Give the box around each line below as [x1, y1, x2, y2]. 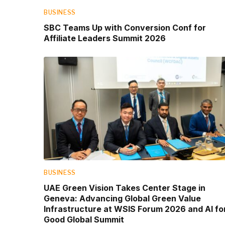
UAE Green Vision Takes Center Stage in [44, 182, 205, 193]
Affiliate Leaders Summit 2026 [44, 33, 166, 44]
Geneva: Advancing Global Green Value [44, 193, 201, 203]
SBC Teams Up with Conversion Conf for [44, 23, 206, 33]
